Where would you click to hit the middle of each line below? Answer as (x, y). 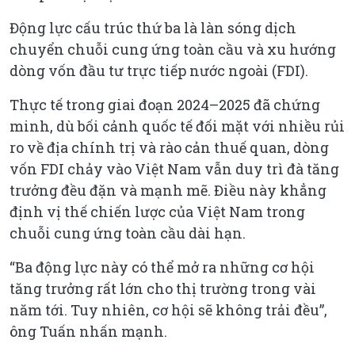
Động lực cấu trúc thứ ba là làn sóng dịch (153, 27)
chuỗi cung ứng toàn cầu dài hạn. (128, 233)
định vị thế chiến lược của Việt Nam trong (157, 211)
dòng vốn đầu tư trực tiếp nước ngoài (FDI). (159, 70)
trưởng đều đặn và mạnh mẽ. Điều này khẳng (168, 190)
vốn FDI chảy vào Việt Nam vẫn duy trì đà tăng (174, 168)
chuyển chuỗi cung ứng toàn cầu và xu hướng (173, 49)
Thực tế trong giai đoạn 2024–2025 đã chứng (165, 104)
